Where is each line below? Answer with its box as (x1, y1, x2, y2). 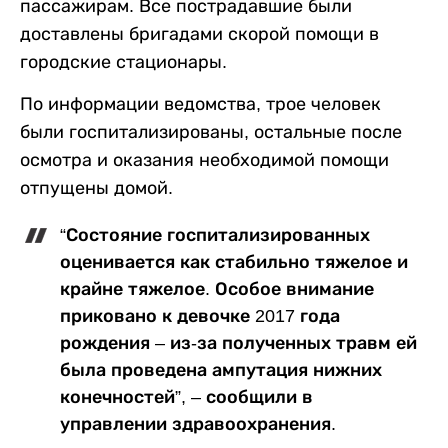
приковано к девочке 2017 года (60, 306, 340, 327)
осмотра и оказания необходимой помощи (20, 150, 389, 171)
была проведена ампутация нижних (60, 360, 382, 381)
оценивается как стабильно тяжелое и (60, 252, 408, 273)
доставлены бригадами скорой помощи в (20, 24, 379, 45)
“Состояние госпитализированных (60, 225, 370, 246)
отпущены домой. (20, 178, 173, 199)
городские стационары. (20, 52, 227, 73)
